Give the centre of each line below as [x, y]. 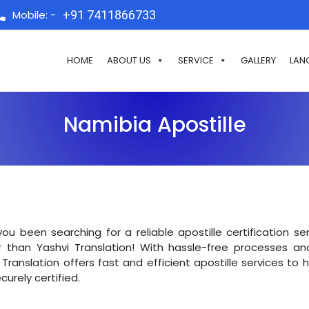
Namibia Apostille [154, 125]
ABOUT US [129, 60]
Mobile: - [34, 14]
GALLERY [258, 60]
